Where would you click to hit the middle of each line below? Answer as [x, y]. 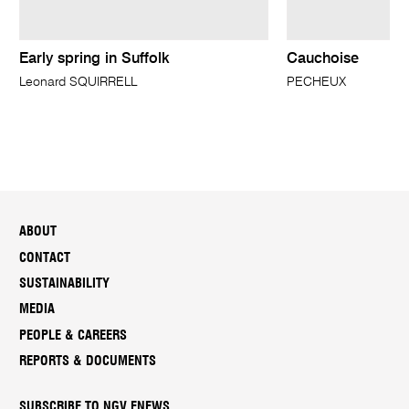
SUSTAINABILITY [65, 284]
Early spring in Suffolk [95, 59]
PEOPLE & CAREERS [73, 335]
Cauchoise [322, 59]
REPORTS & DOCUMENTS [88, 361]
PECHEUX [316, 82]
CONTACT [45, 257]
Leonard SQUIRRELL [79, 82]
